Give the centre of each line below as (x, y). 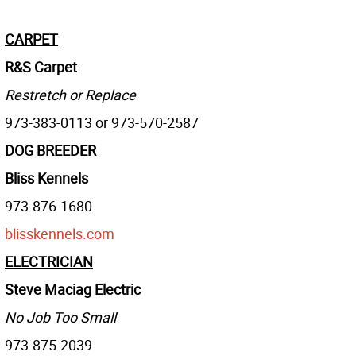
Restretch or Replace (70, 95)
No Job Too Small (60, 317)
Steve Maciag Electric (73, 290)
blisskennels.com (60, 234)
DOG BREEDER (50, 151)
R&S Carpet (41, 67)
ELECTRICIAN (49, 262)
